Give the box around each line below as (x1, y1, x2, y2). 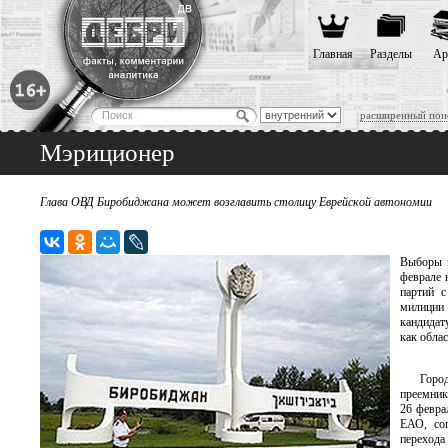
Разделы (370, 47, 412, 61)
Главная (313, 47, 353, 61)
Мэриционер (40, 139, 175, 166)
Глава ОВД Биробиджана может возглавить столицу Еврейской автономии (40, 195, 432, 209)
